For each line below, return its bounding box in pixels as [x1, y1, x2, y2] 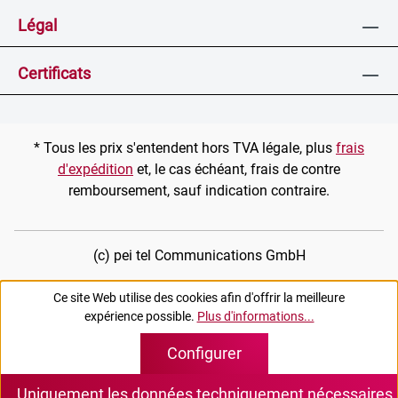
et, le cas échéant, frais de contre [133, 161, 340, 178]
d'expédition [58, 161, 133, 178]
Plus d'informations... [196, 309, 314, 323]
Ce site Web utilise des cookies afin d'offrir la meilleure [53, 291, 345, 305]
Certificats [18, 64, 91, 83]
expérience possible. [84, 309, 197, 323]
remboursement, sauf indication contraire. [68, 182, 330, 199]
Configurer [167, 344, 242, 362]
